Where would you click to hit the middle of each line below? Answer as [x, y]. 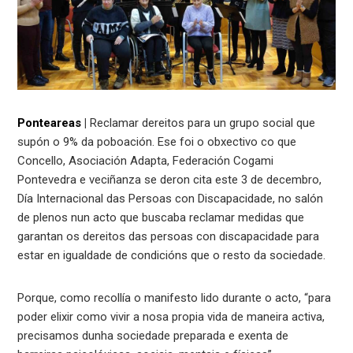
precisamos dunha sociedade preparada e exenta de [153, 335]
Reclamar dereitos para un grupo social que [201, 123]
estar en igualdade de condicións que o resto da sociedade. [172, 255]
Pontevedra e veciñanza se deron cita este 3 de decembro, [170, 179]
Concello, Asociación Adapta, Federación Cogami [146, 160]
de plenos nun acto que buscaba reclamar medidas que [161, 217]
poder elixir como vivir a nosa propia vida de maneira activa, [171, 316]
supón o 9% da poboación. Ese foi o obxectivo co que [157, 141]
